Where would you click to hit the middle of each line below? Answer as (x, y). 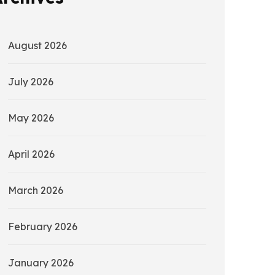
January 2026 (41, 263)
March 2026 (36, 191)
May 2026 (31, 118)
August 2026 (37, 46)
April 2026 (31, 154)
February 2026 (43, 227)
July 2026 (31, 82)
